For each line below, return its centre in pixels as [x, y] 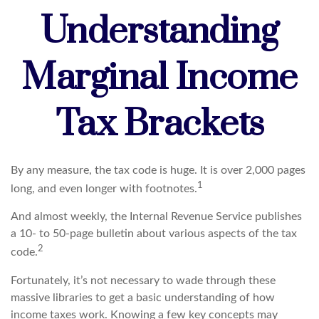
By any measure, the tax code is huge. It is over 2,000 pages [158, 170]
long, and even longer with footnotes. [104, 189]
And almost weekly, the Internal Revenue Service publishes [156, 217]
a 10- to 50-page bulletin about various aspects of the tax [154, 234]
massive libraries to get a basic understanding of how [143, 297]
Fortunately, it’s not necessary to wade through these [143, 280]
